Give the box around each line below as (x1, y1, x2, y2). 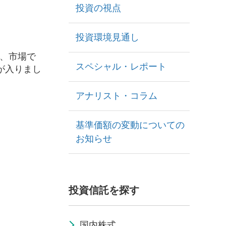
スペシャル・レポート (76, 62, 166, 72)
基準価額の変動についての (76, 120, 185, 130)
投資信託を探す (69, 185, 139, 196)
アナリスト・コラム (76, 91, 157, 101)
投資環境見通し (76, 32, 139, 42)
